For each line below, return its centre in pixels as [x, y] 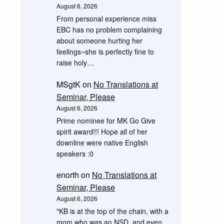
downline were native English [102, 142]
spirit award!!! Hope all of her [102, 131]
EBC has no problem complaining [109, 30]
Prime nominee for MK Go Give [106, 120]
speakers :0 [75, 153]
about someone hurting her [99, 41]
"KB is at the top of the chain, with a [112, 211]
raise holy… [75, 63]
